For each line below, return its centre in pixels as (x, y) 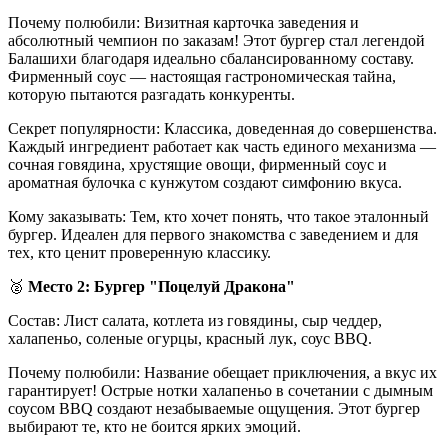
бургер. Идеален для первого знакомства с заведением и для (213, 234)
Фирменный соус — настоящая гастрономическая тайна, (202, 76)
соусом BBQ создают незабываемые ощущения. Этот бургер (214, 408)
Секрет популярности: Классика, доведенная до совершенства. (222, 128)
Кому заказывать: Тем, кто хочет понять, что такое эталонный (218, 216)
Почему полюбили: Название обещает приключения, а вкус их (222, 372)
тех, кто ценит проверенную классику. (139, 252)
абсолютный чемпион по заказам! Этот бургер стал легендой (216, 40)
